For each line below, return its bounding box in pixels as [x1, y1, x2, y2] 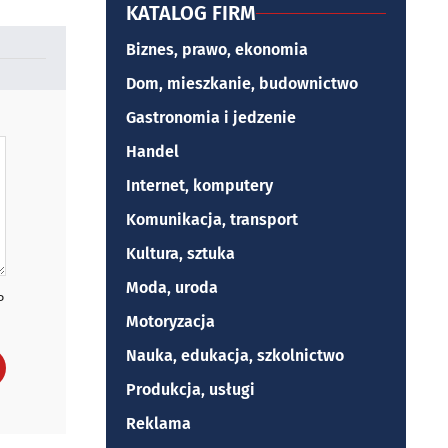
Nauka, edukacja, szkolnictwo [126, 346, 344, 365]
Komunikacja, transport [126, 210, 298, 229]
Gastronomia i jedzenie [126, 108, 296, 127]
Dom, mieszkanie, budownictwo [126, 74, 358, 93]
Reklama [126, 414, 191, 433]
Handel [126, 142, 179, 161]
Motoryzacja [126, 312, 215, 331]
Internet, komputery [126, 176, 273, 195]
